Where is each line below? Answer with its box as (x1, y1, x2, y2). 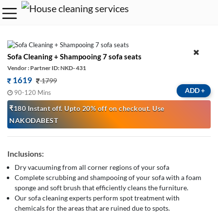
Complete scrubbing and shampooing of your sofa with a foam (15, 173, 201, 182)
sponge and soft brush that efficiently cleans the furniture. (15, 183, 188, 192)
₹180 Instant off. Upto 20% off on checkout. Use (9, 104, 164, 112)
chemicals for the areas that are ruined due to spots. (15, 203, 170, 212)
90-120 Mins (14, 88, 51, 96)
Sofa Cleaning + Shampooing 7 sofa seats (7, 52, 142, 61)
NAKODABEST (9, 116, 58, 125)
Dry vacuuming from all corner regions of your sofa (15, 163, 169, 171)
